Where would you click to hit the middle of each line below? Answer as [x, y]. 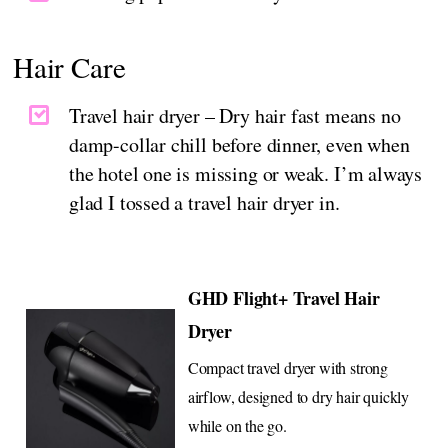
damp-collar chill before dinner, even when [239, 145]
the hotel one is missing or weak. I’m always [246, 174]
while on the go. [237, 426]
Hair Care [69, 67]
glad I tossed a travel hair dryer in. [204, 203]
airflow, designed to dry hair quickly [298, 397]
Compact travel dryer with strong [288, 368]
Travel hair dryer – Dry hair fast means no [235, 116]
